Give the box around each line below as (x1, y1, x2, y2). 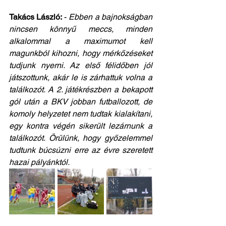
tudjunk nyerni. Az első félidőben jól (9, 61, 152, 70)
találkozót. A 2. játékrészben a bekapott (9, 85, 152, 94)
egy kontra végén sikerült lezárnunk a (9, 121, 152, 131)
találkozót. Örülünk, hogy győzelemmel (9, 133, 152, 143)
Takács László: (9, 12, 64, 22)
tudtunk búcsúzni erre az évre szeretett (9, 145, 152, 155)
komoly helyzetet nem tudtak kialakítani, (9, 109, 152, 119)
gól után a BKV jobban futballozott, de (9, 97, 152, 106)
